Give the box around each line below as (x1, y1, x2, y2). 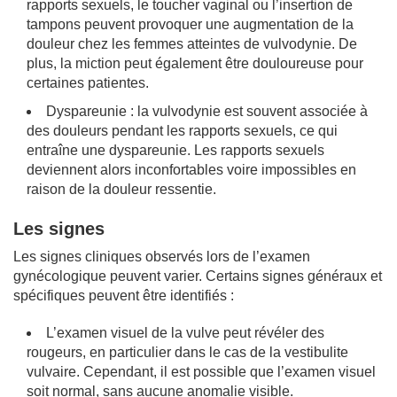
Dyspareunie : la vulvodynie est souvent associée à (46, 103, 368, 119)
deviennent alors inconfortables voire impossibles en (27, 161, 356, 177)
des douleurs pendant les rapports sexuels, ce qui (27, 122, 338, 138)
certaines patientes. (27, 74, 149, 90)
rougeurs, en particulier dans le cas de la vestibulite (27, 344, 348, 360)
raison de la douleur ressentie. (27, 181, 216, 197)
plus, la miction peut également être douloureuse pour (27, 55, 363, 71)
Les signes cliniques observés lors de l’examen (13, 248, 310, 264)
